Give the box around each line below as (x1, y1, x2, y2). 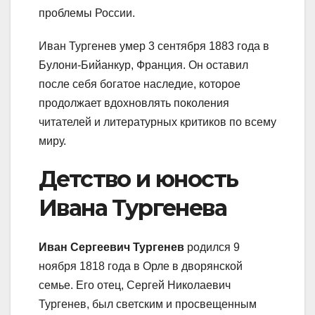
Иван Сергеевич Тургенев (39, 241, 184, 254)
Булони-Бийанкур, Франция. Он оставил (39, 58, 248, 71)
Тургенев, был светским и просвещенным (39, 298, 257, 311)
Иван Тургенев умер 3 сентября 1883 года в (39, 39, 269, 52)
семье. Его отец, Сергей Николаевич (39, 279, 231, 292)
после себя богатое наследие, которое (39, 77, 240, 90)
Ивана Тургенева (39, 193, 226, 221)
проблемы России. (39, 6, 135, 19)
